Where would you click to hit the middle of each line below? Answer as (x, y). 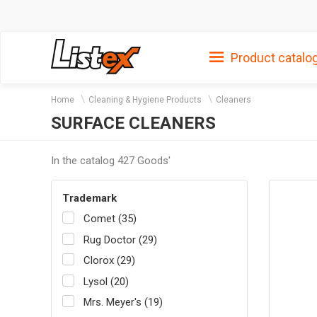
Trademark (90, 198)
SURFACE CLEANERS (133, 123)
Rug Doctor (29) (120, 240)
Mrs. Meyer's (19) (123, 302)
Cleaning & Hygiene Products (145, 100)
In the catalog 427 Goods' (111, 160)
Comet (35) (110, 219)
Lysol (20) (106, 281)
